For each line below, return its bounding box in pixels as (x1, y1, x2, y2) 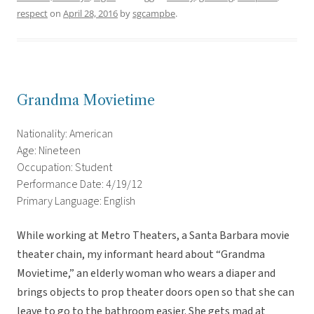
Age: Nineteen (17, 143, 81, 159)
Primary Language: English (17, 193, 135, 210)
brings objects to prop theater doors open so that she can (17, 285, 294, 301)
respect (17, 7, 48, 20)
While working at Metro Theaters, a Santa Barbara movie (17, 228, 289, 244)
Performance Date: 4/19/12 (17, 177, 142, 193)
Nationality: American (17, 126, 113, 142)
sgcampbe (132, 7, 175, 20)
